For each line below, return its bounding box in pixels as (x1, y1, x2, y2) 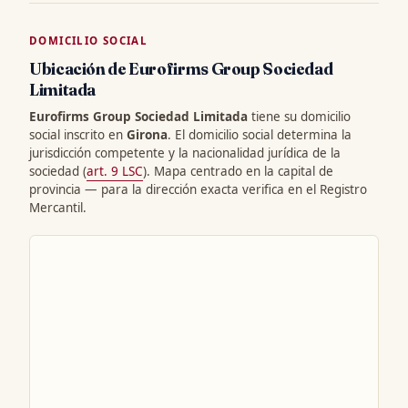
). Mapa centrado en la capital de (143, 163, 333, 180)
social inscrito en (29, 127, 127, 144)
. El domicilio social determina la (168, 127, 352, 144)
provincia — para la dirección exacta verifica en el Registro (29, 181, 367, 199)
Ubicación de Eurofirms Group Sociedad (29, 58, 333, 80)
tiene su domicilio (248, 108, 351, 126)
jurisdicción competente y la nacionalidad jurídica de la (29, 145, 341, 162)
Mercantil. (29, 199, 87, 217)
